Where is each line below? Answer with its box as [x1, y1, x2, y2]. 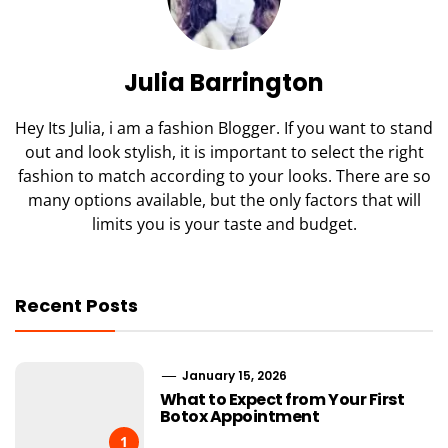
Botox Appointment [159, 404, 320, 428]
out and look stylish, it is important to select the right [24, 140, 424, 163]
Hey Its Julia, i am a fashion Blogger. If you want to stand [15, 116, 433, 139]
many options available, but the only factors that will [27, 188, 421, 211]
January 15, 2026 [178, 366, 287, 384]
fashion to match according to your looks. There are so [17, 164, 431, 187]
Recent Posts [15, 292, 138, 318]
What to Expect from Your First [159, 387, 405, 411]
